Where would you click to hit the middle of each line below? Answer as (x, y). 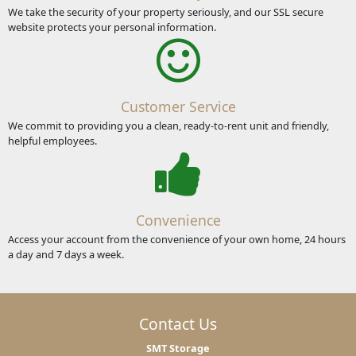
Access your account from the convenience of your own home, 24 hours (176, 240)
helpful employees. (52, 141)
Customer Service (178, 106)
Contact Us (178, 324)
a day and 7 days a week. (66, 255)
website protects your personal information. (112, 27)
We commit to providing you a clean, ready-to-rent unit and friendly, (168, 126)
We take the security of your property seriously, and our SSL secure (165, 12)
